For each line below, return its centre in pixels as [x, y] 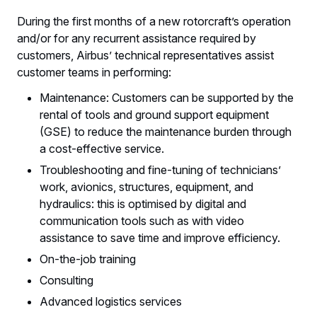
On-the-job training [88, 259]
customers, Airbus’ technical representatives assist [145, 56]
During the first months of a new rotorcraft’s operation [154, 22]
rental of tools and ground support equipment [154, 115]
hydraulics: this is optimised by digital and [143, 204]
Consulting [67, 281]
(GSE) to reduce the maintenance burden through [166, 132]
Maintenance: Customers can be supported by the [167, 98]
